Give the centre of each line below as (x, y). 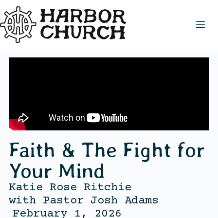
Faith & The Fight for (107, 149)
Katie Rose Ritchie (70, 187)
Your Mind (57, 170)
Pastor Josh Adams (100, 200)
